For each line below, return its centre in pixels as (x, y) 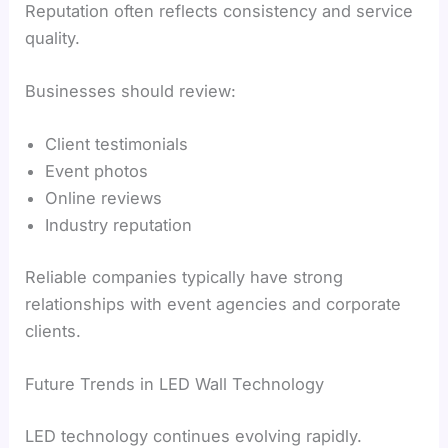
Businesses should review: (131, 91)
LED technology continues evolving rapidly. (194, 435)
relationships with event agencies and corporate (213, 303)
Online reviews (104, 198)
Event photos (97, 171)
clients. (53, 330)
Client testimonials (117, 144)
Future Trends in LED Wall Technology (175, 384)
